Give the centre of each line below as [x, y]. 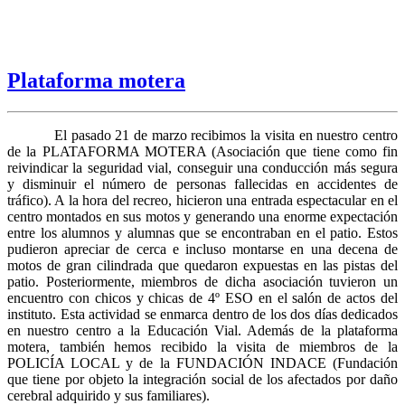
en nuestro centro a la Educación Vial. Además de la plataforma [202, 330]
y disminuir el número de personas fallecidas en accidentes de [202, 184]
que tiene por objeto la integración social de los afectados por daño [202, 379]
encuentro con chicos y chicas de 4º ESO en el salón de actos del [202, 297]
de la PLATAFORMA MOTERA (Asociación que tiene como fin [202, 151]
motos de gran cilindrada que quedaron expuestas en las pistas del [202, 265]
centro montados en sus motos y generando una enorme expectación [202, 216]
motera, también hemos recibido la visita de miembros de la [202, 346]
